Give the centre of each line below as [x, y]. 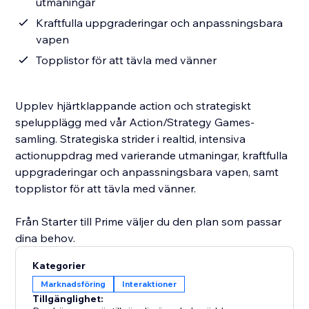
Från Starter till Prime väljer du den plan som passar [149, 222]
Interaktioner [150, 284]
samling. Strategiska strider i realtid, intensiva [131, 139]
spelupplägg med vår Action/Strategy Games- [135, 122]
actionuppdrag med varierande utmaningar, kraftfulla [152, 156]
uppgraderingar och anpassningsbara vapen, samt [147, 172]
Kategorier [59, 266]
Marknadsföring [73, 284]
